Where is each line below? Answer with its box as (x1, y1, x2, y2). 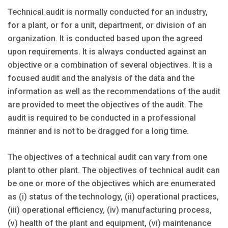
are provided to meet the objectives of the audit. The (8, 99, 203, 109)
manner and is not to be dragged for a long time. (8, 126, 189, 136)
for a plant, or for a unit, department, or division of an (8, 20, 207, 30)
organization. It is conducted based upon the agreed (8, 33, 203, 43)
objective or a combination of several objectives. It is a (8, 60, 212, 70)
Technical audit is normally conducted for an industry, (8, 7, 208, 17)
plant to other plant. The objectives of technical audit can (8, 165, 220, 175)
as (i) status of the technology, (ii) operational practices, (8, 191, 219, 202)
